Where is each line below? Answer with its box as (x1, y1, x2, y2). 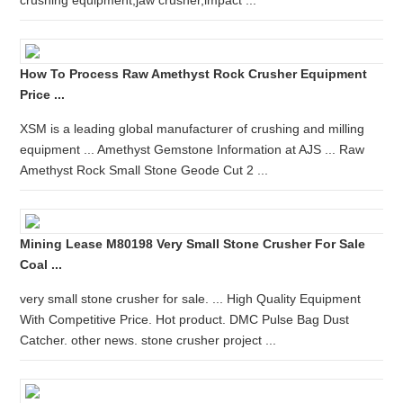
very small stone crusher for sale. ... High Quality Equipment (20, 291, 362, 306)
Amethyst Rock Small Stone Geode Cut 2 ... (20, 163, 269, 177)
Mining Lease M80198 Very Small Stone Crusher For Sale (20, 237, 366, 251)
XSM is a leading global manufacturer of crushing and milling (20, 121, 365, 136)
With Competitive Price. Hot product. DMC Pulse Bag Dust (20, 312, 350, 327)
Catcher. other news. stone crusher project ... (20, 333, 277, 347)
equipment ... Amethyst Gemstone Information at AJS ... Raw (20, 142, 365, 157)
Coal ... (20, 257, 63, 272)
